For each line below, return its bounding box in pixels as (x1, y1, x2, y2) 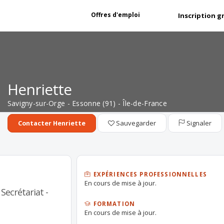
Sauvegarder (114, 118, 156, 127)
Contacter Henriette (17, 119, 85, 127)
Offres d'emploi (91, 10, 140, 19)
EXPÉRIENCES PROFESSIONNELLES (91, 170, 207, 178)
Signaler (184, 118, 211, 127)
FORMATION (91, 200, 135, 207)
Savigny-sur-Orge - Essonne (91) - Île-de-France (7, 98, 167, 108)
